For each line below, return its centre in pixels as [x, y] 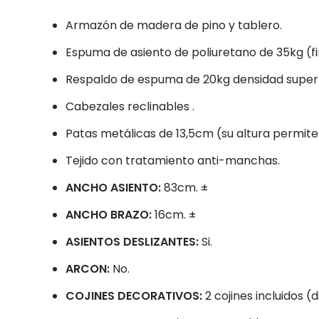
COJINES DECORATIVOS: [134, 296]
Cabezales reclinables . [130, 107]
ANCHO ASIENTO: [115, 188]
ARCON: [89, 269]
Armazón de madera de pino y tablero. [174, 26]
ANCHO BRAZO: [110, 215]
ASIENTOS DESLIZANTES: [134, 242]
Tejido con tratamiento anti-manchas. [173, 161]
